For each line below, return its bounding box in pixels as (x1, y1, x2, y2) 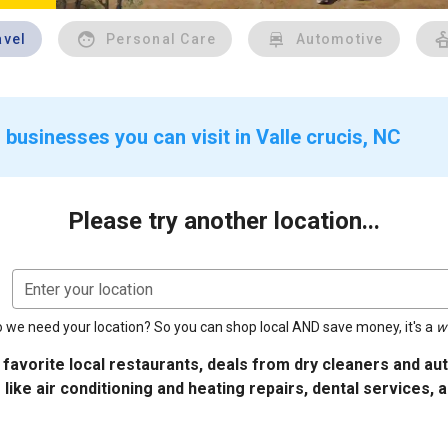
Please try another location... (68, 207, 380, 235)
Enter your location (24, 280, 153, 299)
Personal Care (106, 31, 217, 47)
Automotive (296, 31, 384, 47)
